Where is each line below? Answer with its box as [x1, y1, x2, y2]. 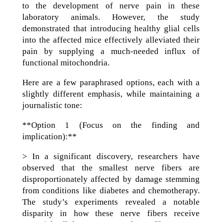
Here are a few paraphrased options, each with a [22, 78, 200, 87]
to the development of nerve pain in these [22, 1, 200, 10]
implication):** [22, 132, 77, 141]
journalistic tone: [22, 101, 82, 110]
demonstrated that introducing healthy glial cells [22, 24, 200, 33]
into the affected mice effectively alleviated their [22, 35, 200, 45]
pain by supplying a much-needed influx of [22, 47, 200, 56]
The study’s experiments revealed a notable [22, 197, 200, 207]
